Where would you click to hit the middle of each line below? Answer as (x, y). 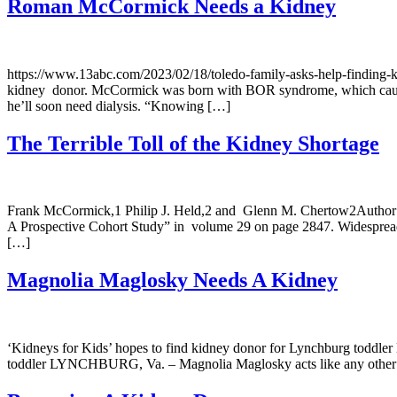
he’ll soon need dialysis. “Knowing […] (119, 105)
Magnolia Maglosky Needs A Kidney (172, 280)
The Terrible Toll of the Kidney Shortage (193, 143)
